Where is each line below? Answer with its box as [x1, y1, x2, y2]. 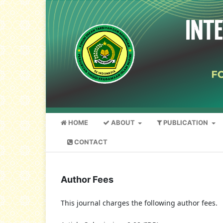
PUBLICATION [162, 118, 210, 127]
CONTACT [73, 138, 108, 146]
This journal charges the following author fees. [61, 198, 218, 208]
